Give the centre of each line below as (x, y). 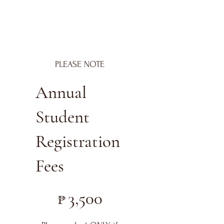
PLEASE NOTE (80, 64)
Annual (61, 92)
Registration (78, 141)
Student (62, 117)
